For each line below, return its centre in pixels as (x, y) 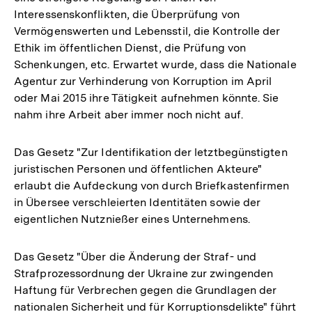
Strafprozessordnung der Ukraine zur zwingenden (144, 273)
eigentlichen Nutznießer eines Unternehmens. (132, 219)
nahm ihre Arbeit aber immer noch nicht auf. (128, 114)
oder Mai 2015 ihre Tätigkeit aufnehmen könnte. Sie (147, 97)
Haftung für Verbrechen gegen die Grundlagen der (146, 290)
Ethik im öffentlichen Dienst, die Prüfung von (130, 47)
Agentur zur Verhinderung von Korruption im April (143, 81)
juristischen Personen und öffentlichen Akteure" (138, 169)
